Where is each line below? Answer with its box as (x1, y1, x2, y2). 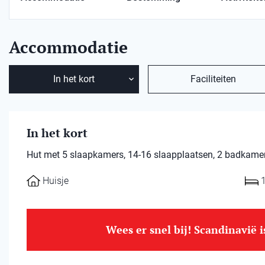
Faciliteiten (190, 73, 236, 85)
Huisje (43, 175, 69, 186)
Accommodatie (9, 36, 128, 58)
